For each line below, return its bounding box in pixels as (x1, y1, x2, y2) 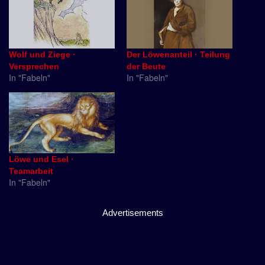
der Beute (127, 62, 166, 72)
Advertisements (102, 207, 163, 218)
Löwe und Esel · (9, 154, 74, 164)
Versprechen (9, 62, 59, 72)
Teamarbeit (9, 166, 53, 176)
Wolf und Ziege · (9, 50, 76, 60)
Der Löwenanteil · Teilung (127, 50, 230, 60)
